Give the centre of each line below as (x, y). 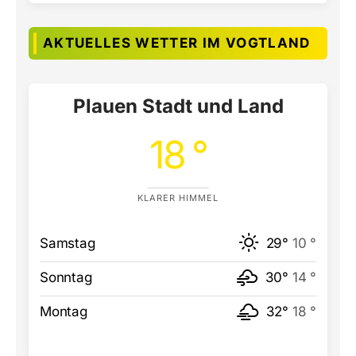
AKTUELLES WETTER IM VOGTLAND (177, 43)
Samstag (68, 243)
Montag (64, 311)
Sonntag (66, 277)
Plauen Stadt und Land (178, 106)
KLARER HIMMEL (178, 198)
